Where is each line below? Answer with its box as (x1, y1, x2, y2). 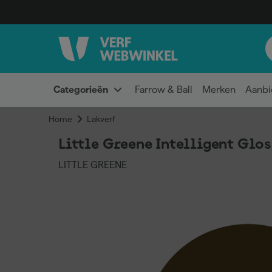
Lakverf (87, 114, 115, 124)
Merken (202, 84, 236, 95)
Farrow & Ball (135, 84, 192, 95)
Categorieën (53, 84, 108, 95)
